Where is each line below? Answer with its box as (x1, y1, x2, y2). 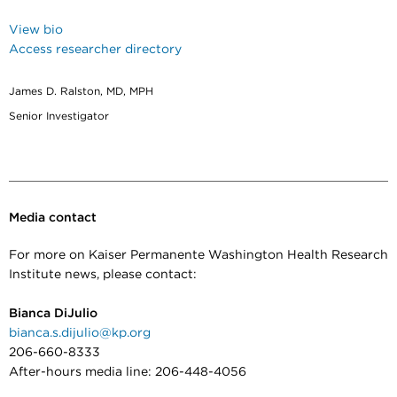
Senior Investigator (9, 110, 109, 121)
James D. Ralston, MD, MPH (9, 85, 153, 97)
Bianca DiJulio (9, 307, 97, 320)
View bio (9, 23, 63, 36)
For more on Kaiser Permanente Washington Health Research (9, 248, 388, 261)
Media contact (9, 211, 97, 224)
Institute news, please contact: (9, 268, 197, 281)
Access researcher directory (9, 43, 182, 56)
